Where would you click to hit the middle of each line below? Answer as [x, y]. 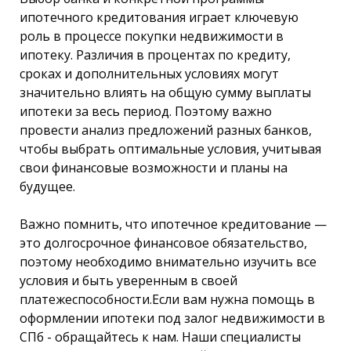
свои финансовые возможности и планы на [154, 167]
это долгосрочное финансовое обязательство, [163, 242]
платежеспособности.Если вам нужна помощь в [167, 299]
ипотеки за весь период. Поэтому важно [146, 111]
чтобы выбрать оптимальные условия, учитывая [170, 148]
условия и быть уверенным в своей [128, 280]
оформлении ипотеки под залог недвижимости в [172, 318]
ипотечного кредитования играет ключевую [159, 17]
